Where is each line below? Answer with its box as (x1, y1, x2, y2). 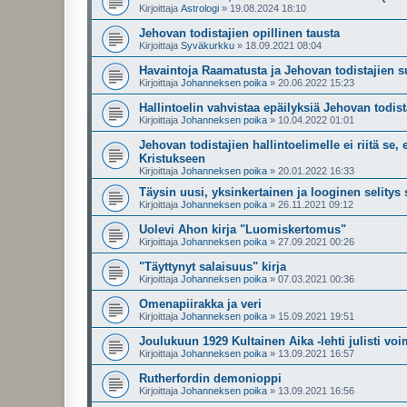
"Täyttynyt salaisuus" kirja (139, 260, 286, 273)
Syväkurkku (181, 40, 234, 51)
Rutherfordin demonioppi (139, 372, 282, 385)
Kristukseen (139, 152, 205, 165)
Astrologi (181, 3, 219, 14)
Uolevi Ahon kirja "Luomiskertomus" (139, 223, 346, 236)
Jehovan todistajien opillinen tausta (139, 26, 340, 40)
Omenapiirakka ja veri (139, 297, 262, 311)
